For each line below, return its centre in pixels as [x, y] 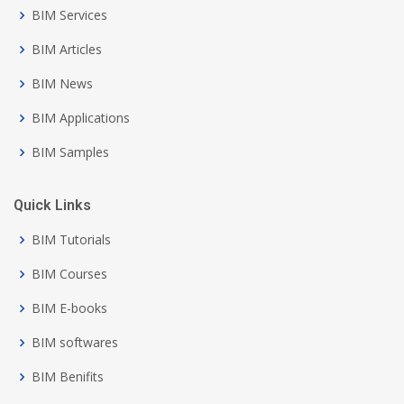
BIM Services [69, 15]
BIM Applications [81, 118]
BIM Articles [67, 50]
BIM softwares [75, 343]
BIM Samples [70, 152]
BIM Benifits [68, 377]
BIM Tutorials [71, 240]
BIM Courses [69, 274]
